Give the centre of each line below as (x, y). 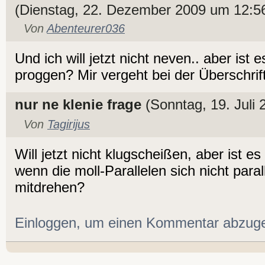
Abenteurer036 (86, 29)
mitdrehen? (50, 188)
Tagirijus (69, 125)
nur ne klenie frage (78, 105)
